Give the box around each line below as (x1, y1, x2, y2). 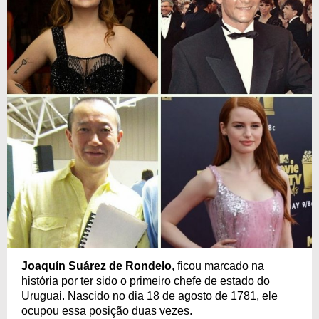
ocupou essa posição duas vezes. (21, 304, 192, 317)
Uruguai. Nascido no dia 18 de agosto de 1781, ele (21, 289, 278, 302)
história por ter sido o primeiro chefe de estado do (21, 274, 270, 287)
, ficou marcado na (172, 259, 264, 272)
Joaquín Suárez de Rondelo (21, 259, 172, 272)
